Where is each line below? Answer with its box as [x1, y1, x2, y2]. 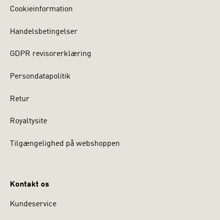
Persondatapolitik [10, 73, 71, 81]
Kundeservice [10, 200, 56, 208]
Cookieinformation [10, 5, 73, 14]
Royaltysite [10, 117, 47, 126]
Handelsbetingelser [10, 27, 78, 36]
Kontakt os [10, 180, 49, 189]
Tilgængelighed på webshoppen [10, 139, 120, 148]
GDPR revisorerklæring [10, 50, 91, 58]
